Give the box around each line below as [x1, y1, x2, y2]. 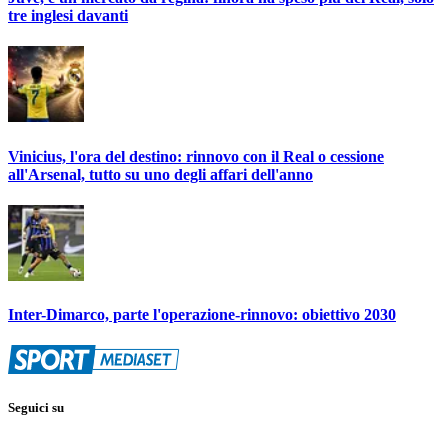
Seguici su [8, 400, 64, 416]
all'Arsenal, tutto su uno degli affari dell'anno [8, 165, 313, 183]
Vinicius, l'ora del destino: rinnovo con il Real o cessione [8, 147, 384, 165]
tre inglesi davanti [8, 6, 128, 24]
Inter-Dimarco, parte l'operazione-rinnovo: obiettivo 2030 [8, 306, 396, 324]
